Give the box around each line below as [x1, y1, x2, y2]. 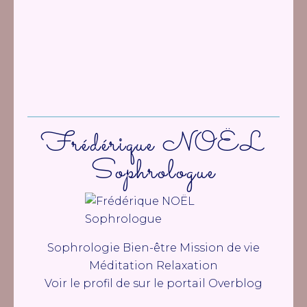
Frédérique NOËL [40, 125, 267, 164]
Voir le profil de [45, 277, 133, 290]
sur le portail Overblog [133, 277, 262, 290]
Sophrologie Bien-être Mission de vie [47, 241, 260, 254]
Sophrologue [91, 152, 216, 192]
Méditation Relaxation [89, 259, 218, 272]
